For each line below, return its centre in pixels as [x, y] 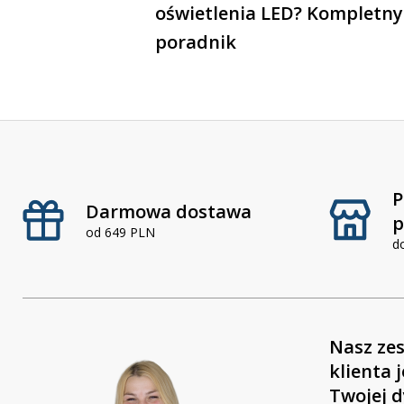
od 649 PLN [120, 232]
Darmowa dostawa [169, 211]
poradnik [196, 41]
